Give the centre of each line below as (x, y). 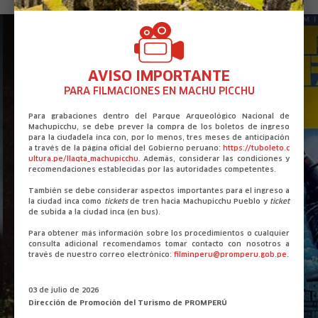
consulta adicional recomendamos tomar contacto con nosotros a (159, 244)
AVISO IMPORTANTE (159, 76)
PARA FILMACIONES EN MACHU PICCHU (159, 91)
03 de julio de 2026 (64, 290)
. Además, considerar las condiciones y (214, 159)
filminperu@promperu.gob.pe (230, 254)
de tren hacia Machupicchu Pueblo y (199, 201)
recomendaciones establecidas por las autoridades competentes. (152, 169)
